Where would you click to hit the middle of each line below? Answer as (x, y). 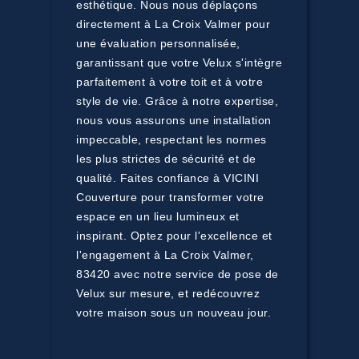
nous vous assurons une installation (174, 120)
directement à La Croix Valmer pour (173, 24)
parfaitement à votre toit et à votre (169, 82)
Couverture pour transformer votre (170, 197)
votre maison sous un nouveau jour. (173, 313)
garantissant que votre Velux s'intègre (179, 63)
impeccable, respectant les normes (171, 139)
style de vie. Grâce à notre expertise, (177, 101)
